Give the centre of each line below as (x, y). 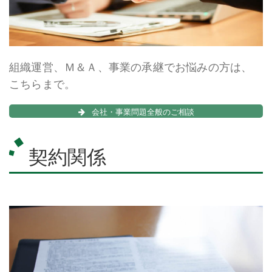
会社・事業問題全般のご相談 (142, 111)
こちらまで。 (42, 84)
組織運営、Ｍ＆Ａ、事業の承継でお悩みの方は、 (131, 67)
